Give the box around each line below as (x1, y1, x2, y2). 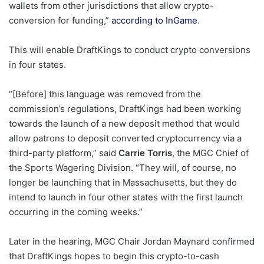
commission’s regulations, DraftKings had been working (9, 103, 241, 114)
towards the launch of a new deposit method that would (9, 117, 240, 129)
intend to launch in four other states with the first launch (9, 191, 243, 203)
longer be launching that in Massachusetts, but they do (9, 176, 237, 188)
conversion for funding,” (9, 14, 111, 26)
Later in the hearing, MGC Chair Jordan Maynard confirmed (9, 235, 255, 247)
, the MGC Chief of (172, 147, 249, 159)
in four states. (9, 58, 66, 70)
